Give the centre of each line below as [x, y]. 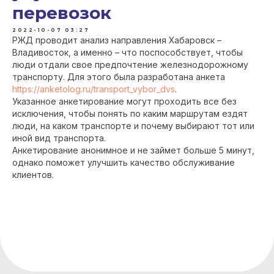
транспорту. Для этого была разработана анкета [119, 77]
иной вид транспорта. [59, 138]
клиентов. [34, 175]
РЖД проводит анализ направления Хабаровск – [117, 40]
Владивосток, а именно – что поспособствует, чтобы [128, 52]
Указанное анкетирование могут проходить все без [124, 101]
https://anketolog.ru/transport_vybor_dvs [94, 89]
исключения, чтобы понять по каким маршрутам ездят [130, 113]
